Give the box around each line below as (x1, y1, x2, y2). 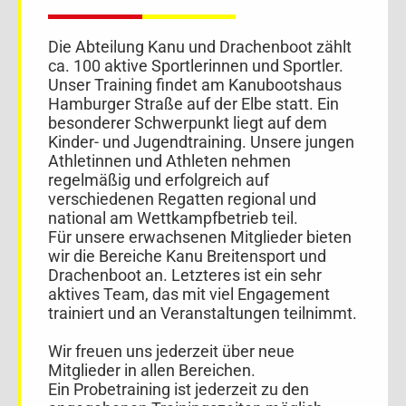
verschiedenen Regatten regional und (48, 189, 316, 209)
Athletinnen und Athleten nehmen (48, 151, 291, 171)
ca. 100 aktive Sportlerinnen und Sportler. (48, 56, 343, 76)
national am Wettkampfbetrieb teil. (48, 208, 298, 228)
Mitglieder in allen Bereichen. (48, 361, 256, 381)
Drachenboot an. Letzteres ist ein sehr (48, 266, 322, 285)
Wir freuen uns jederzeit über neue (48, 342, 295, 362)
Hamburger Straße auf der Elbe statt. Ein (48, 94, 339, 114)
